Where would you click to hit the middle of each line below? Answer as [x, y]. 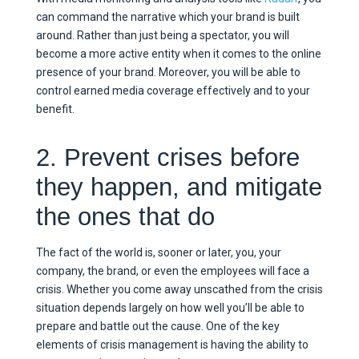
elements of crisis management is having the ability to [172, 345]
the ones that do [125, 216]
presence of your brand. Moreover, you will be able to [168, 72]
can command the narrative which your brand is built [167, 16]
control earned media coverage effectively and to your [173, 90]
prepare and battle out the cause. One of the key [157, 327]
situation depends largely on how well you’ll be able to [170, 308]
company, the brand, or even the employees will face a [172, 271]
